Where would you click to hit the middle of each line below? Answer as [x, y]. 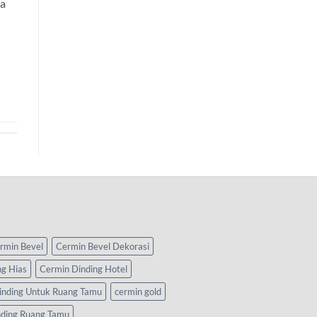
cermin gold [138, 292]
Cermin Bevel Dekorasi [103, 247]
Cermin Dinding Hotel [83, 269]
